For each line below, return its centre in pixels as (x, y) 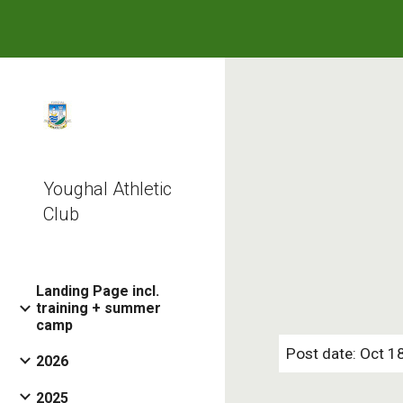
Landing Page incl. (98, 291)
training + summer (99, 308)
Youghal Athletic (107, 189)
